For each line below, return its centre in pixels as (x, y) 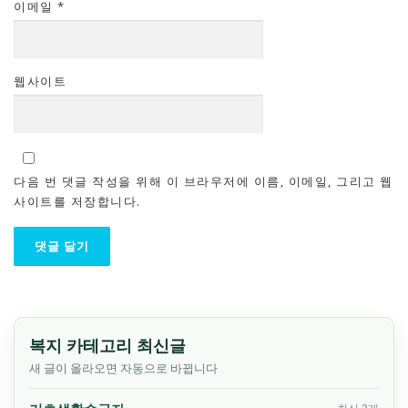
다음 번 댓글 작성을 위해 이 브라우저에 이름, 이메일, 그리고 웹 (204, 182)
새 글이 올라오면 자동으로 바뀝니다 (123, 367)
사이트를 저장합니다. (77, 202)
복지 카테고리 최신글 (107, 345)
